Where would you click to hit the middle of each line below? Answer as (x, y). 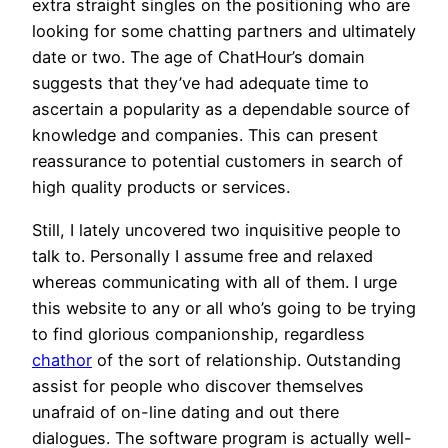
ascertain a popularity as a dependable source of (221, 109)
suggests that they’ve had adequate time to (200, 83)
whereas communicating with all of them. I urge (214, 281)
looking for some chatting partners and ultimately (224, 31)
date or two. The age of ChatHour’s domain (198, 57)
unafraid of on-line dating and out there (185, 411)
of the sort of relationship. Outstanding (246, 359)
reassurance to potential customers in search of (217, 161)
